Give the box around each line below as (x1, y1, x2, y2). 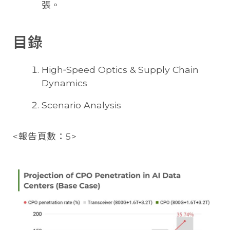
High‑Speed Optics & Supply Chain (42, 64, 199, 75)
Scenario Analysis (42, 100, 121, 111)
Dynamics (42, 77, 87, 88)
